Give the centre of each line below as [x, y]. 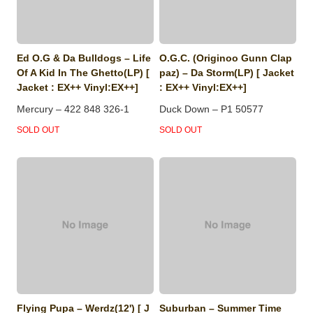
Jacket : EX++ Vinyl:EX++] [78, 87]
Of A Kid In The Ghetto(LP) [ [83, 72]
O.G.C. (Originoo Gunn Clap [226, 58]
